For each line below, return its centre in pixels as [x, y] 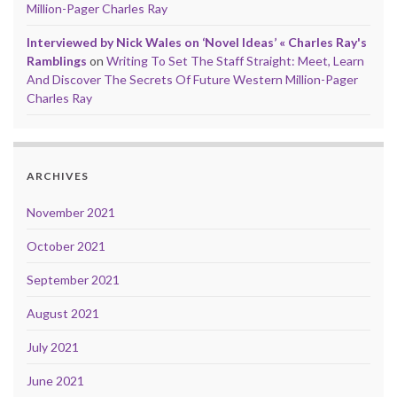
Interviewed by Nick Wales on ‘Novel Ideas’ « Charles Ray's [197, 43]
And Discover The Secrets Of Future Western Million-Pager [192, 80]
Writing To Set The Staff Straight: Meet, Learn [235, 61]
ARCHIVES [58, 176]
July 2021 [53, 347]
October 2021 [66, 246]
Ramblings [57, 61]
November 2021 [71, 213]
